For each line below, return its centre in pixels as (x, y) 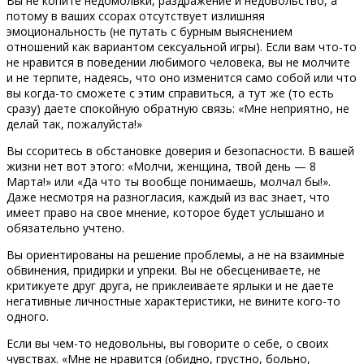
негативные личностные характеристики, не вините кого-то (173, 301)
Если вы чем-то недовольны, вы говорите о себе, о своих (167, 343)
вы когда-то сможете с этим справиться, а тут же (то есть (170, 93)
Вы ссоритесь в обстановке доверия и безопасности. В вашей (180, 150)
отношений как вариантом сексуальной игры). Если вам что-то (182, 46)
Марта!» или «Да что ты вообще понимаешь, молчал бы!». (169, 181)
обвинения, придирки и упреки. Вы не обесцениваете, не (164, 270)
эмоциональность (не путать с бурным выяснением (149, 31)
